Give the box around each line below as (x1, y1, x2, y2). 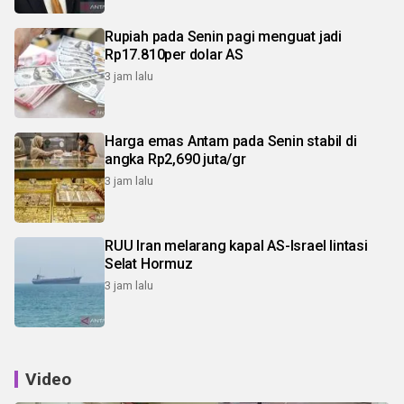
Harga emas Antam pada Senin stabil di (105, 132, 357, 150)
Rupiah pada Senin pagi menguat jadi (105, 27, 342, 45)
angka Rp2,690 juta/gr (105, 150, 246, 168)
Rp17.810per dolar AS (105, 45, 243, 63)
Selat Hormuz (105, 254, 193, 272)
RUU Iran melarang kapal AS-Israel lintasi (105, 236, 368, 254)
